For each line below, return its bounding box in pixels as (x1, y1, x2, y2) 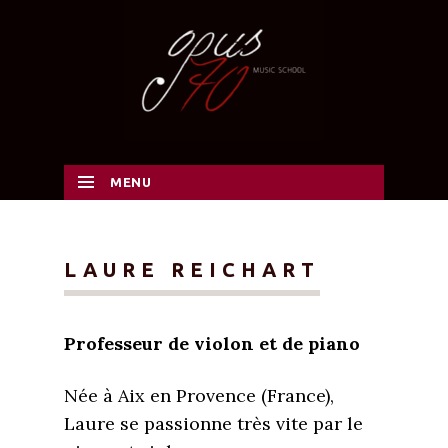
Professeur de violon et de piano (64, 332, 360, 355)
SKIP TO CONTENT (83, 210, 221, 226)
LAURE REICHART (64, 258, 320, 281)
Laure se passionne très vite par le (64, 412, 363, 435)
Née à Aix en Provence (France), (64, 384, 334, 407)
